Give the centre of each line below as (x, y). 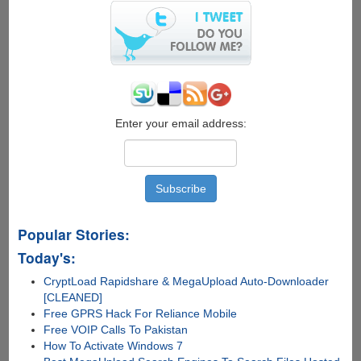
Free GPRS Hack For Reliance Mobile (141, 314)
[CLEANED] (73, 298)
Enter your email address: (180, 124)
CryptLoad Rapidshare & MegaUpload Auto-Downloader (187, 282)
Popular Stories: (73, 234)
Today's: (46, 258)
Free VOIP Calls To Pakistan (116, 330)
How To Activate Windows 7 (114, 346)
